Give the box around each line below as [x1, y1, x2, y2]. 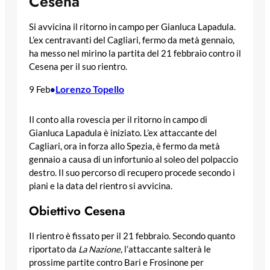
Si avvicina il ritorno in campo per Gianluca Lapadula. [29, 22, 236, 33]
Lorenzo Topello [55, 83, 124, 95]
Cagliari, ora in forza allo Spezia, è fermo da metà [29, 141, 220, 152]
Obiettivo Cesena [29, 202, 125, 221]
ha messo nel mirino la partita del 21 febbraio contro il [29, 48, 241, 59]
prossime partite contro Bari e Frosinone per [29, 257, 204, 268]
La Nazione [78, 243, 121, 254]
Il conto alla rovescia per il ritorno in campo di [29, 115, 207, 125]
